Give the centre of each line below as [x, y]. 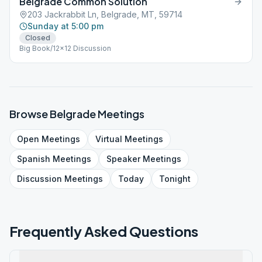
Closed [38, 38]
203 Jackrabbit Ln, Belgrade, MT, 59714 [105, 14]
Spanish [34, 159]
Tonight [175, 179]
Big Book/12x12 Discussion [65, 48]
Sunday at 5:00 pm [65, 26]
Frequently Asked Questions [104, 231]
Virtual [109, 139]
